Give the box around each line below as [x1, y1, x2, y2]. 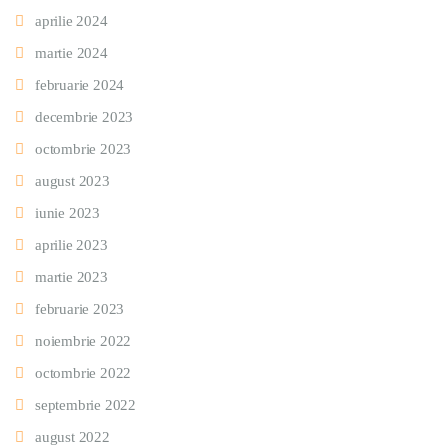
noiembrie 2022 [35, 332, 132, 349]
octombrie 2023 [35, 140, 132, 157]
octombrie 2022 [35, 364, 132, 381]
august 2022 [35, 428, 110, 445]
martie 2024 [35, 44, 108, 61]
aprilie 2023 [35, 236, 108, 253]
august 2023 [35, 172, 110, 189]
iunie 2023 [35, 204, 100, 221]
